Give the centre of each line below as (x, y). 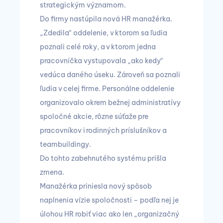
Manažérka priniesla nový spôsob (96, 186)
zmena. (53, 172)
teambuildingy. (65, 144)
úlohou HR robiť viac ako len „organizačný (110, 214)
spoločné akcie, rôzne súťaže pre (94, 116)
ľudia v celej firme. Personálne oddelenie (107, 89)
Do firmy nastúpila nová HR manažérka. (106, 19)
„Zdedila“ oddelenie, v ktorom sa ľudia (104, 33)
